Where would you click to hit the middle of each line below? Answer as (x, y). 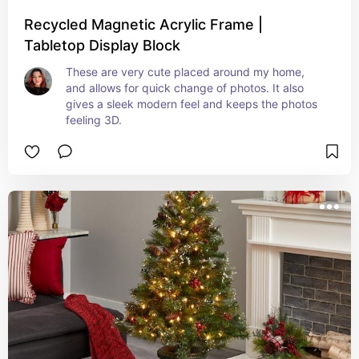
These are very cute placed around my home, (185, 72)
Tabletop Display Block (102, 45)
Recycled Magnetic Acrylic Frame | (143, 24)
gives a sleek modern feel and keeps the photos (192, 104)
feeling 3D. (94, 120)
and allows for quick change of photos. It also (185, 88)
